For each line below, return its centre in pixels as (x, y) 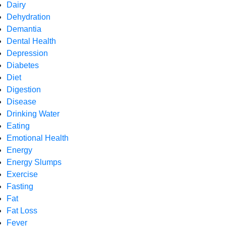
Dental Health (31, 41)
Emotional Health (38, 138)
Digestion (24, 90)
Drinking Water (33, 114)
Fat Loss (22, 211)
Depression (27, 53)
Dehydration (29, 17)
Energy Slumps (34, 162)
